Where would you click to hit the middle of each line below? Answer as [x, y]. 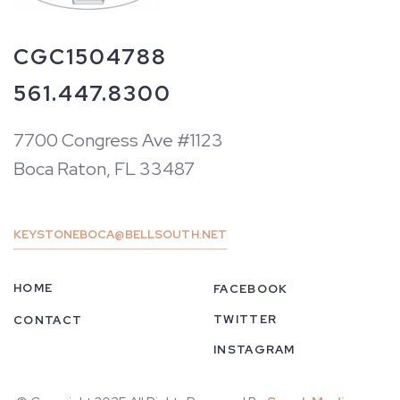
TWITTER [246, 320]
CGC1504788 [90, 57]
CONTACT [48, 321]
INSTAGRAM [254, 350]
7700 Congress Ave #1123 [118, 141]
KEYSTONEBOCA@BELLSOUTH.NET [121, 235]
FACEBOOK [251, 289]
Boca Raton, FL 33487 [104, 169]
